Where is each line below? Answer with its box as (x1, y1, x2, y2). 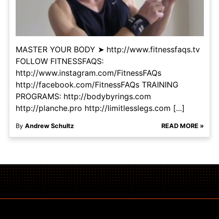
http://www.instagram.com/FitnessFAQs (15, 68, 161, 78)
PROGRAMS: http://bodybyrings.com (15, 91, 151, 102)
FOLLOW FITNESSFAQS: (15, 56, 104, 66)
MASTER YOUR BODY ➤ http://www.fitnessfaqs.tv (15, 44, 200, 55)
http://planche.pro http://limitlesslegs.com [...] (15, 103, 185, 113)
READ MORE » (161, 122, 204, 130)
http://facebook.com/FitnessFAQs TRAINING (15, 80, 178, 90)
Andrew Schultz (24, 122, 74, 130)
